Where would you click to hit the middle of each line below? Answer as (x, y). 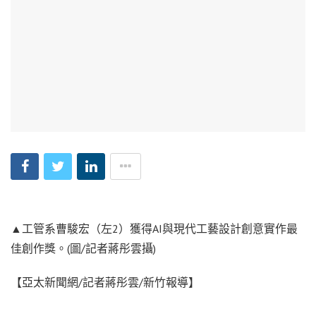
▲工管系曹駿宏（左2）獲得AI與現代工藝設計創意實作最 (154, 228)
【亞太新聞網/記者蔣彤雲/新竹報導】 (105, 282)
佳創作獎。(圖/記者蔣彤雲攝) (86, 248)
